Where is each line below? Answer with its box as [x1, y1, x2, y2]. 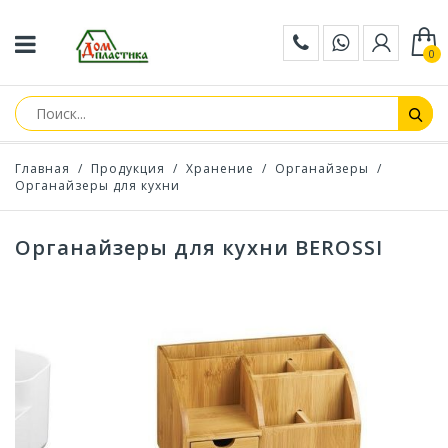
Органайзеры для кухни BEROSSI [15, 234, 383, 261]
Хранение [186, 160, 254, 177]
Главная [15, 160, 70, 177]
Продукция [91, 160, 165, 177]
